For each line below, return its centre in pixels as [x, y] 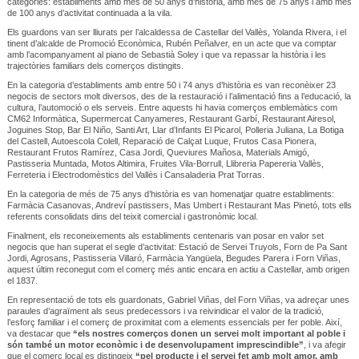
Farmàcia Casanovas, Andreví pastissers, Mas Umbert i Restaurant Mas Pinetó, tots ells [179, 205]
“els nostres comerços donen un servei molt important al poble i [209, 333]
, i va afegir [325, 344]
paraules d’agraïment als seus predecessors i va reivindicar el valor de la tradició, [165, 311]
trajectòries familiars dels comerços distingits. [95, 65]
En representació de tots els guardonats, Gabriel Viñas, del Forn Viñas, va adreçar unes [178, 299]
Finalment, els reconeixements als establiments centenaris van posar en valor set [165, 235]
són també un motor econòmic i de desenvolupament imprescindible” [155, 344]
